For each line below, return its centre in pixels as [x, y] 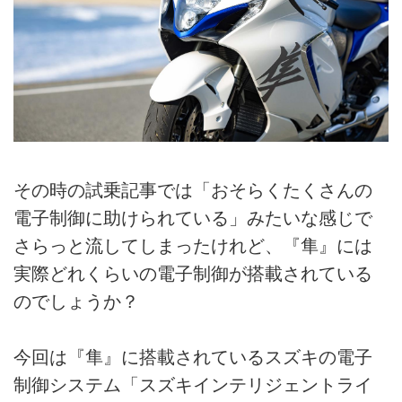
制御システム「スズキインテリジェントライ [193, 385]
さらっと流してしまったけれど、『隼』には [193, 245]
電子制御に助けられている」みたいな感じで [193, 218]
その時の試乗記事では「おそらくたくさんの [193, 190]
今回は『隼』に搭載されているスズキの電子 [193, 358]
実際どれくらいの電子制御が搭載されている [193, 273]
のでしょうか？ [76, 301]
